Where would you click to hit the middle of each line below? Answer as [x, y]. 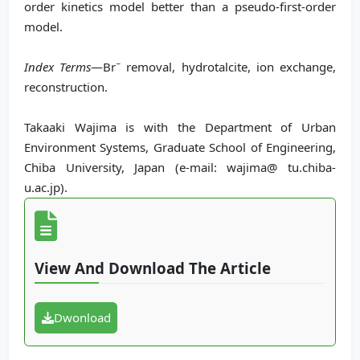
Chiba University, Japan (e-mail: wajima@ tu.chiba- [180, 167]
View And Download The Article [153, 268]
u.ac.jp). [46, 187]
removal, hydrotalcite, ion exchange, [229, 67]
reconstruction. [66, 87]
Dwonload [82, 317]
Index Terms [58, 67]
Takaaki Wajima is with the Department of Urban [180, 127]
